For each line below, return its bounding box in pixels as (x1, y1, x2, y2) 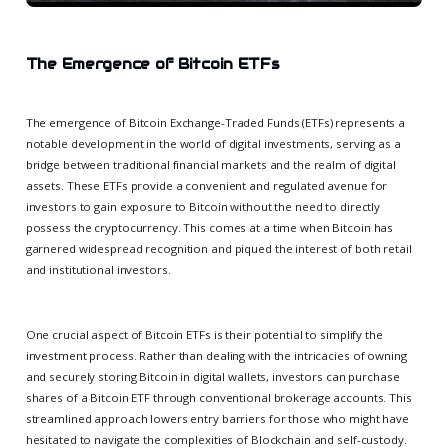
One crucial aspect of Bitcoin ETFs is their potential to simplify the (25, 327, 383, 343)
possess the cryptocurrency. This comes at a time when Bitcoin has (25, 220, 394, 236)
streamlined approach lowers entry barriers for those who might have (25, 411, 409, 427)
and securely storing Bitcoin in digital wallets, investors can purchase (25, 369, 400, 385)
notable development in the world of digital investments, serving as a (25, 136, 401, 152)
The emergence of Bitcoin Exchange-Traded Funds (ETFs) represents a (25, 115, 406, 131)
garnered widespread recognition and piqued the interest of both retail (25, 241, 412, 257)
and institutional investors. (25, 262, 171, 278)
